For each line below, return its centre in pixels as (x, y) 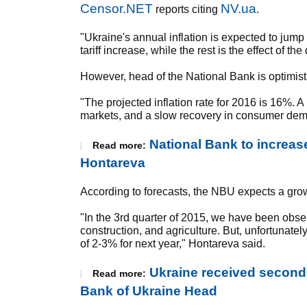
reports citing (187, 9)
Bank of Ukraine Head (149, 291)
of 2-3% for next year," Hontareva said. (173, 244)
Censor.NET (116, 9)
